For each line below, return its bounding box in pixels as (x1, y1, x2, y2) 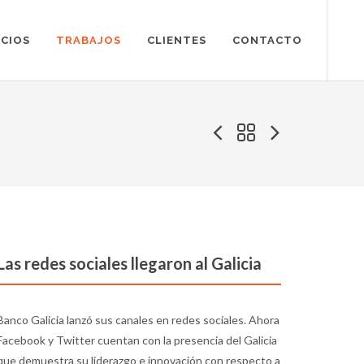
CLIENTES (147, 34, 206, 46)
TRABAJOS (56, 34, 121, 46)
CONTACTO (232, 34, 302, 46)
